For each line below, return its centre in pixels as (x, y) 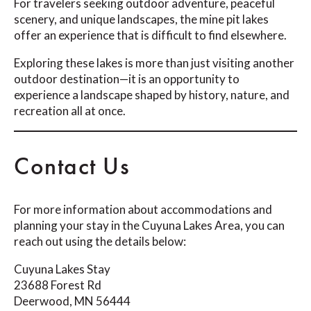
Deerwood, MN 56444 (72, 301)
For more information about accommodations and (143, 210)
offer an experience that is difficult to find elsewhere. (150, 35)
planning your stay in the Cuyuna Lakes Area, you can (149, 226)
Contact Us (72, 167)
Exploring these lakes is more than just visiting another (154, 63)
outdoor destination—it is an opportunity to (127, 79)
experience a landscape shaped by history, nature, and (152, 95)
